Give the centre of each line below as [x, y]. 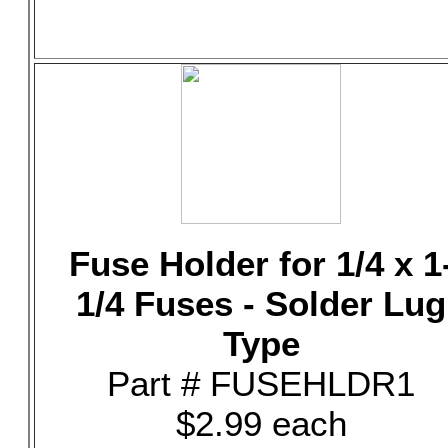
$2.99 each [261, 423]
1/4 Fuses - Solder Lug [261, 303]
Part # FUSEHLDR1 [261, 383]
